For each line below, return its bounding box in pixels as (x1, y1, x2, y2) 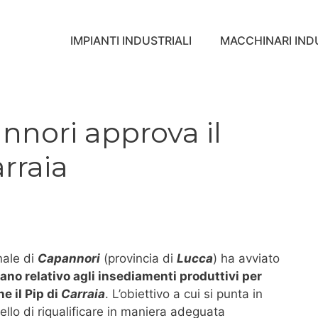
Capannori (38, 251, 100, 265)
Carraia (61, 286, 105, 301)
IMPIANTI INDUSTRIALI (70, 33, 192, 48)
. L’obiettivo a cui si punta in (105, 286, 263, 301)
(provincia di (100, 251, 177, 265)
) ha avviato (213, 251, 280, 265)
